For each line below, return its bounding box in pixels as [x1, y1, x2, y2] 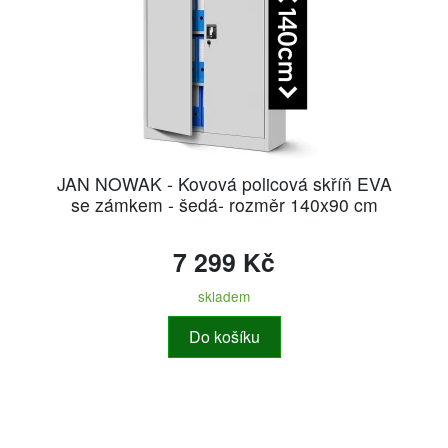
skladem [198, 286, 250, 306]
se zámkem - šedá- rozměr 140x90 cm [70, 192, 378, 217]
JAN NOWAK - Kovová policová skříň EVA [56, 171, 392, 196]
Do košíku [188, 325, 260, 348]
